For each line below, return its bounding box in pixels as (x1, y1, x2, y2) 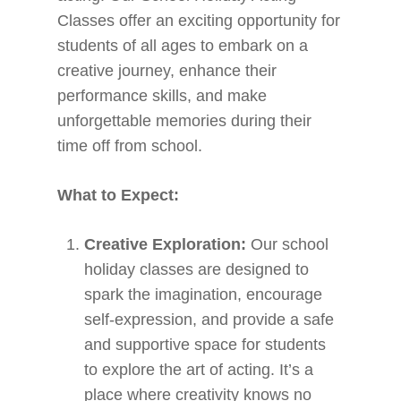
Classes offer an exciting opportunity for (57, 12, 341, 30)
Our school (246, 235, 329, 253)
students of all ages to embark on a (57, 37, 309, 55)
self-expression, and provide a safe (84, 311, 335, 328)
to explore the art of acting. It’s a (84, 361, 314, 379)
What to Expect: (57, 186, 180, 204)
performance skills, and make (57, 87, 268, 105)
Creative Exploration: (84, 235, 247, 253)
